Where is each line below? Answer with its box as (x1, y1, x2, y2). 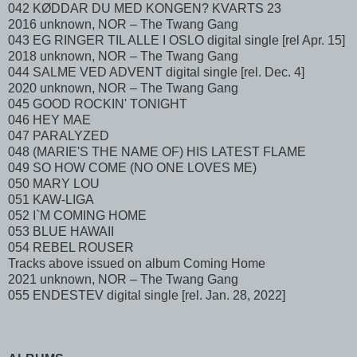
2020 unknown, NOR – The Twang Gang (8, 80, 238, 95)
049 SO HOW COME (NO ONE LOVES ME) (8, 160, 257, 175)
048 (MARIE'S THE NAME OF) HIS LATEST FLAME (8, 144, 306, 159)
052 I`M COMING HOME (8, 208, 147, 222)
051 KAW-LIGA (8, 192, 94, 206)
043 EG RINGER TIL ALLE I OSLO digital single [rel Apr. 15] (8, 33, 345, 47)
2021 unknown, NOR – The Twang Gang (8, 272, 238, 286)
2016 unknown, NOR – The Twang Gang (8, 17, 238, 31)
